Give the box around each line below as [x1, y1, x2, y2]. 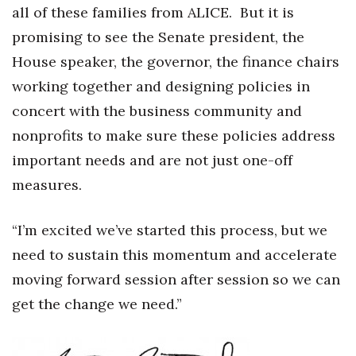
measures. [12, 176, 82, 194]
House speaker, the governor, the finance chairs [12, 52, 339, 71]
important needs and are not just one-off [12, 151, 292, 169]
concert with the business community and [12, 102, 302, 120]
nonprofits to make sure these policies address [12, 126, 335, 145]
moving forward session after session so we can [12, 270, 340, 288]
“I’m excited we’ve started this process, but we [12, 221, 327, 239]
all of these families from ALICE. [12, 3, 232, 21]
